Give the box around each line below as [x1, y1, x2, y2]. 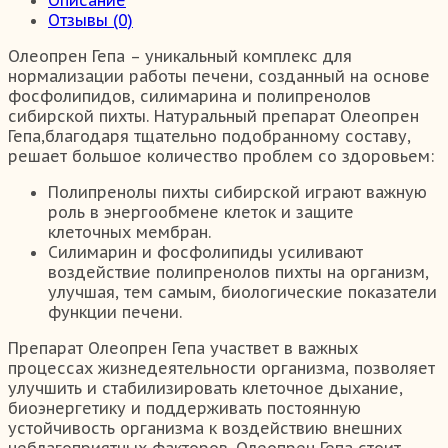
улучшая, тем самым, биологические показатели [48, 281, 437, 302]
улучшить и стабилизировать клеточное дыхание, [8, 377, 403, 398]
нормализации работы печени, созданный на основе [8, 65, 430, 86]
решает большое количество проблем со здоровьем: [8, 145, 434, 166]
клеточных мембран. [48, 221, 216, 242]
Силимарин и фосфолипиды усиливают [48, 241, 363, 262]
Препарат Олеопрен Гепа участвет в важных [8, 337, 358, 358]
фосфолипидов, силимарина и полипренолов [8, 85, 371, 106]
